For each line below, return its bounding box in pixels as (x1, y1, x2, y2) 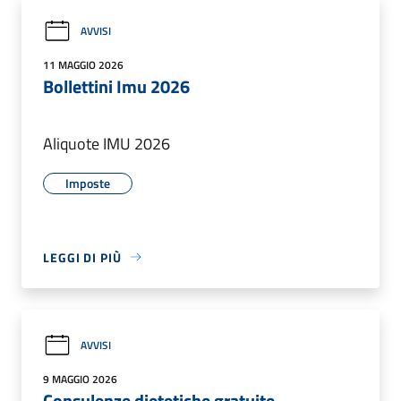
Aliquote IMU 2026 (43, 131, 170, 156)
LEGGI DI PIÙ (43, 247, 122, 267)
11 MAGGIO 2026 (43, 55, 124, 73)
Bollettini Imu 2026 (43, 72, 190, 100)
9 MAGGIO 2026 (43, 370, 117, 388)
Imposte (65, 173, 110, 192)
